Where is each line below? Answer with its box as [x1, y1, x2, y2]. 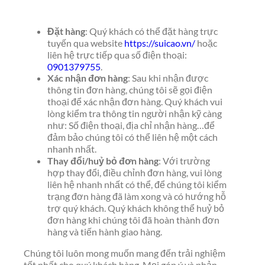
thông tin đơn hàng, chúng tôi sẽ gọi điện [47, 83, 212, 95]
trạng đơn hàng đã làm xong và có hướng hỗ [47, 190, 226, 202]
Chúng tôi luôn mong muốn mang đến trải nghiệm [24, 247, 225, 258]
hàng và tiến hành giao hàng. [47, 225, 162, 237]
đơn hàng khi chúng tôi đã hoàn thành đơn [47, 214, 219, 225]
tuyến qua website [47, 37, 124, 49]
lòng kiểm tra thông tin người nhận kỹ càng [47, 107, 222, 119]
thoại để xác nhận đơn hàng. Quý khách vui [47, 95, 222, 107]
